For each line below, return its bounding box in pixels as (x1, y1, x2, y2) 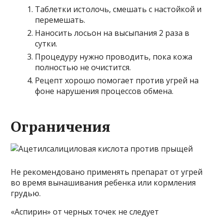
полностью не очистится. (35, 62, 131, 73)
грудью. (11, 188, 41, 199)
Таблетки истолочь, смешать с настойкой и (35, 4, 202, 15)
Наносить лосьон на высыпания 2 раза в (35, 28, 190, 39)
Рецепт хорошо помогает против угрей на (35, 75, 199, 86)
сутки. (35, 38, 58, 49)
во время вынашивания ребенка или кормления (11, 177, 196, 188)
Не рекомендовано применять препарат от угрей (11, 167, 203, 178)
